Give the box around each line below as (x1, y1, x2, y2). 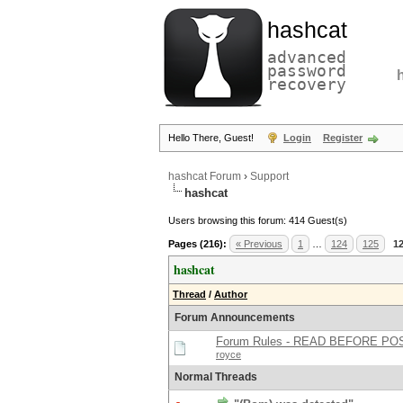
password (267, 61, 346, 80)
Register (323, 132, 363, 143)
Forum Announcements (175, 311, 295, 324)
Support (250, 170, 289, 183)
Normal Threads (175, 371, 257, 383)
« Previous (236, 238, 282, 249)
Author (214, 289, 247, 300)
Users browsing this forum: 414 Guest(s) (168, 215, 347, 226)
